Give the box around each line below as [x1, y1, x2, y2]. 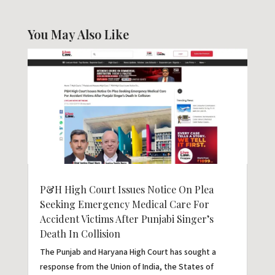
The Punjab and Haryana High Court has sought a [39, 246, 216, 258]
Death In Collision [39, 227, 120, 240]
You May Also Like [27, 26, 129, 42]
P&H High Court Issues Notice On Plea [39, 182, 214, 196]
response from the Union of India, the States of [39, 260, 214, 273]
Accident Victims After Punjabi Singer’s [39, 212, 214, 225]
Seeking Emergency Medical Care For [39, 197, 209, 211]
